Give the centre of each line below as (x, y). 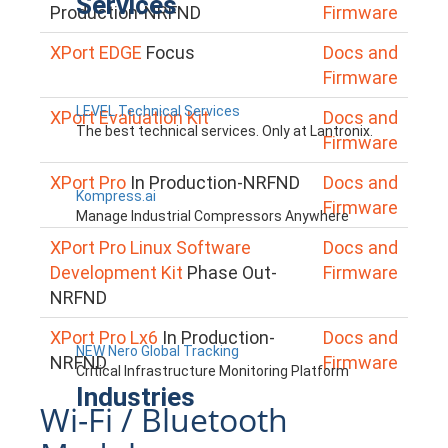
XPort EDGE (96, 52)
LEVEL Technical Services (158, 110)
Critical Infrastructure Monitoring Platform (212, 370)
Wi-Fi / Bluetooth (164, 419)
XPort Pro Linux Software (150, 247)
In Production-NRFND (215, 182)
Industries (135, 396)
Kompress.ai (116, 195)
